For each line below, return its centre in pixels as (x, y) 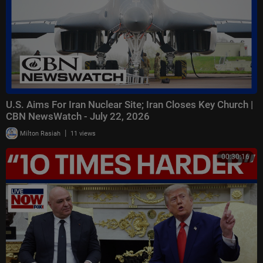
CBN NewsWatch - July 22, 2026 (78, 116)
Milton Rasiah (39, 133)
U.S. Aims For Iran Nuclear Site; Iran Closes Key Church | (129, 104)
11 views (83, 133)
